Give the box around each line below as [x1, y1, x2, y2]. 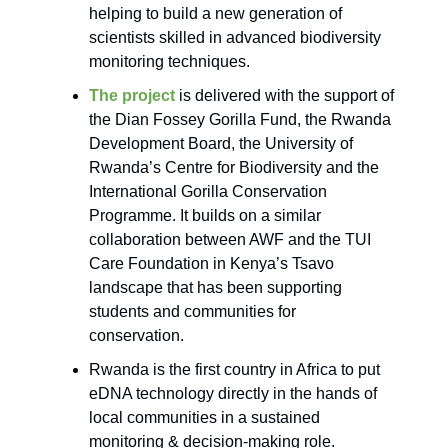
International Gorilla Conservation [89, 183, 327, 201]
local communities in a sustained [89, 409, 320, 427]
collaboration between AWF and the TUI [89, 231, 371, 249]
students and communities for [89, 303, 296, 321]
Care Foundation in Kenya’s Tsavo [89, 255, 334, 273]
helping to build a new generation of [89, 5, 342, 23]
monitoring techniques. [89, 53, 250, 71]
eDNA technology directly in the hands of [89, 385, 377, 403]
